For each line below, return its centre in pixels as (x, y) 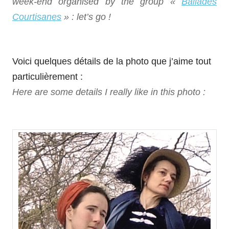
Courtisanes (37, 17)
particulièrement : (48, 77)
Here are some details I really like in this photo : (109, 92)
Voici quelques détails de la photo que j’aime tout (112, 61)
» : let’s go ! (86, 17)
